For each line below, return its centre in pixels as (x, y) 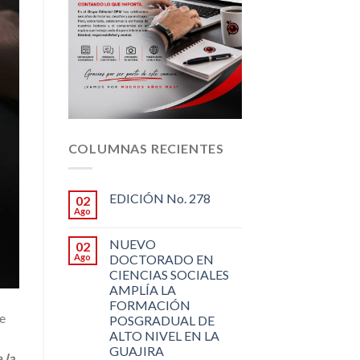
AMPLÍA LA (142, 289)
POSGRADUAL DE (162, 320)
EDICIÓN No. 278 (160, 198)
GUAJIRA (136, 350)
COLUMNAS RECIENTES (146, 149)
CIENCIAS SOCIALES (169, 274)
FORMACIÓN (149, 305)
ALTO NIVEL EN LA (164, 335)
